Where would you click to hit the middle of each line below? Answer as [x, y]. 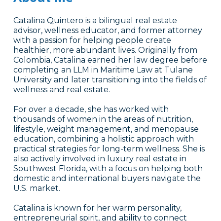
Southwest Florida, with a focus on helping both [108, 169]
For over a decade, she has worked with [91, 110]
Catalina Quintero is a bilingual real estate [95, 21]
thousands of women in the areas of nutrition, [103, 119]
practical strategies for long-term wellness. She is [109, 149]
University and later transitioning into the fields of [110, 80]
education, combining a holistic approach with [103, 139]
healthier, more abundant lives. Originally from [105, 50]
